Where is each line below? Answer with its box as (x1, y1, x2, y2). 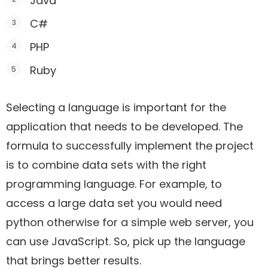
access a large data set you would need (6, 195, 222, 211)
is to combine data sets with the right (6, 157, 206, 172)
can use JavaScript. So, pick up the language (6, 233, 245, 249)
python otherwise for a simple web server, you (6, 214, 254, 230)
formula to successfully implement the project (6, 138, 254, 153)
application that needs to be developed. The (6, 118, 243, 134)
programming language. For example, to (6, 176, 222, 191)
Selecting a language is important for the (6, 99, 226, 115)
